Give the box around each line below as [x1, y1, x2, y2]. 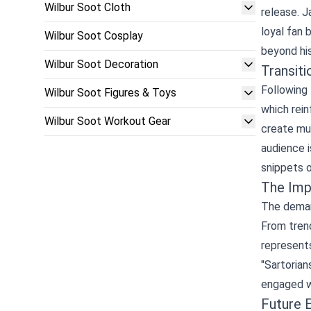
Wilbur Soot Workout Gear [44, 115, 171, 128]
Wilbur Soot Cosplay [44, 29, 143, 42]
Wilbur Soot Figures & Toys [44, 86, 176, 99]
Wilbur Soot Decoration [44, 58, 158, 71]
